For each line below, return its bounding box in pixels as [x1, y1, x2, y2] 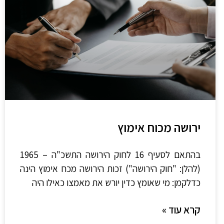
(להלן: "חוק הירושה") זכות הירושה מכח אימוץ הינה [20, 162, 201, 175]
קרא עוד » [162, 203, 201, 217]
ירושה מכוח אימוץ [117, 119, 201, 136]
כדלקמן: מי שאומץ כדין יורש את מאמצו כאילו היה [32, 176, 201, 189]
